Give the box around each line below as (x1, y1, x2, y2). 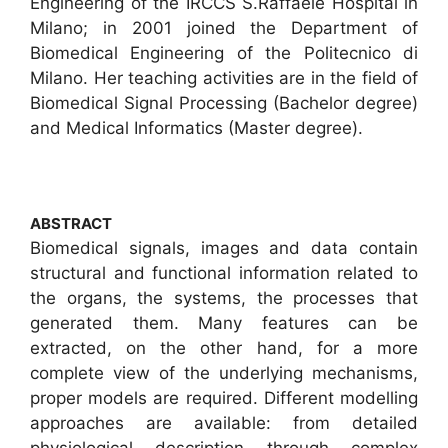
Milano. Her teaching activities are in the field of (30, 68, 418, 89)
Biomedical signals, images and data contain (30, 238, 418, 259)
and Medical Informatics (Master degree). (30, 118, 363, 139)
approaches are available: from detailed (30, 413, 418, 434)
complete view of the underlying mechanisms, (30, 363, 418, 384)
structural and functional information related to (30, 263, 418, 284)
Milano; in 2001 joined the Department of (30, 18, 418, 39)
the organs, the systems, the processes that (30, 288, 418, 309)
